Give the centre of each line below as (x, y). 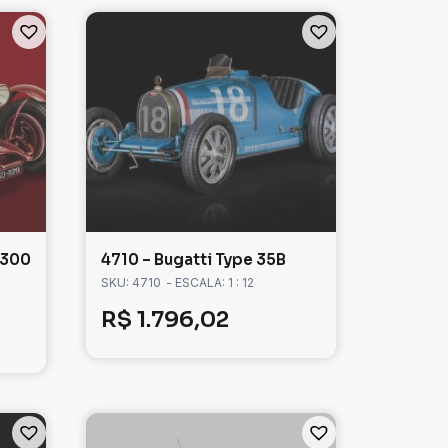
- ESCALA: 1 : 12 (210, 283)
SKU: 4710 (131, 283)
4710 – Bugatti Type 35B (193, 260)
